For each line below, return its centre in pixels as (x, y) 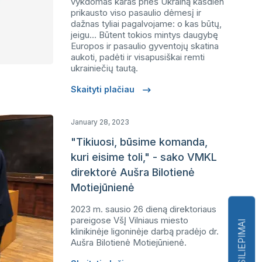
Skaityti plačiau (104, 89)
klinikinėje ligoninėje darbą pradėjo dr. (145, 231)
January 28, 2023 (100, 122)
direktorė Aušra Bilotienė (133, 172)
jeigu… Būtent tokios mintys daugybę (144, 35)
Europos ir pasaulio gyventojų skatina (145, 46)
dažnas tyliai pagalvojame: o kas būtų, (146, 24)
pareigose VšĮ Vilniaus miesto (130, 220)
